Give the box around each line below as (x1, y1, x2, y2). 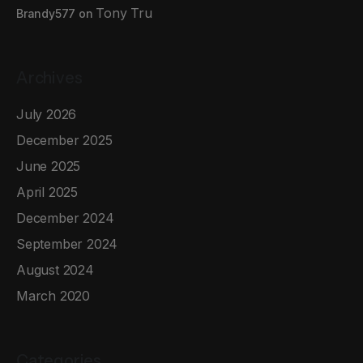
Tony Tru (96, 4, 152, 21)
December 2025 (16, 131, 113, 148)
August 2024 (16, 261, 94, 278)
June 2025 (16, 157, 81, 174)
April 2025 (16, 183, 78, 200)
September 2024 (16, 235, 118, 252)
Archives (16, 67, 83, 88)
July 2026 (16, 105, 77, 122)
